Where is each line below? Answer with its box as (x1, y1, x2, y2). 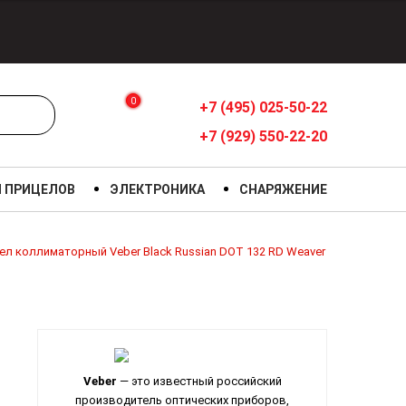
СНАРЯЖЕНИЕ (238, 182, 327, 197)
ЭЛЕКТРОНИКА (110, 182, 206, 197)
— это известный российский (116, 374, 282, 389)
